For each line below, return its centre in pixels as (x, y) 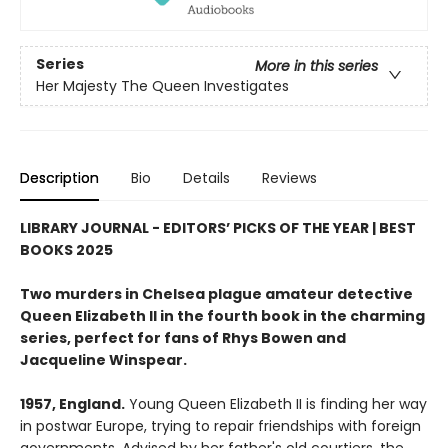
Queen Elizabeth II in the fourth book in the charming (222, 315)
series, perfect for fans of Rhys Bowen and (183, 337)
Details (206, 177)
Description (59, 177)
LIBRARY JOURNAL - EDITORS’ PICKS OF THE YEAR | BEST (218, 227)
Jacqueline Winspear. (103, 359)
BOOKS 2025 (66, 249)
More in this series (316, 66)
